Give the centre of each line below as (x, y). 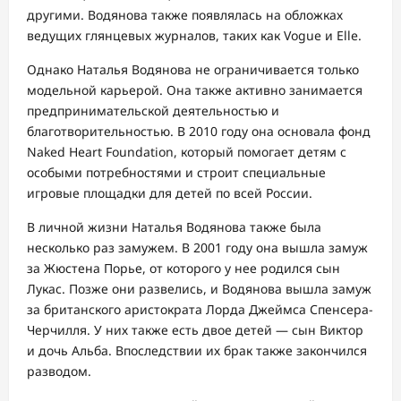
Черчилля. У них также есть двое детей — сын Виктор (195, 329)
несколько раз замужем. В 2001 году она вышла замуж (197, 247)
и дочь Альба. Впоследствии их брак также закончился (197, 350)
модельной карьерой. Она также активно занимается (195, 90)
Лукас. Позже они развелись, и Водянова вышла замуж (199, 288)
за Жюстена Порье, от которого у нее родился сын (183, 268)
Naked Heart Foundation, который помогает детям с (187, 151)
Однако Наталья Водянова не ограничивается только (193, 69)
